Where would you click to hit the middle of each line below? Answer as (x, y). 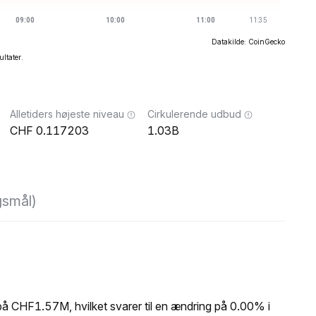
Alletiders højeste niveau (67, 114)
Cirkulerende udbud (194, 114)
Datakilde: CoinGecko (248, 42)
